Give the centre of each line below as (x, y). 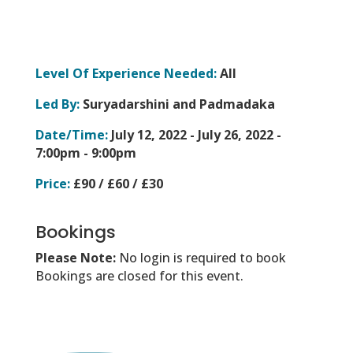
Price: (52, 184)
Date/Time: (71, 135)
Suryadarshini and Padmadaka (177, 104)
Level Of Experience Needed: (126, 74)
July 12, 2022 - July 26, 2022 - (194, 135)
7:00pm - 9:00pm (85, 153)
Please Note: (77, 258)
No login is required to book (202, 258)
